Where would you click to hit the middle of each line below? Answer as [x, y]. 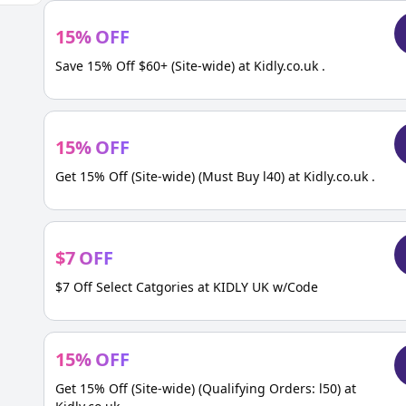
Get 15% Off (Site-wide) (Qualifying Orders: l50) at [206, 388]
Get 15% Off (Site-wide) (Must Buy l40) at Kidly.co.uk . [215, 176]
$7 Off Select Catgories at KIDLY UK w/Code [187, 287]
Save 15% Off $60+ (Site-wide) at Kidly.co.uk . [190, 66]
